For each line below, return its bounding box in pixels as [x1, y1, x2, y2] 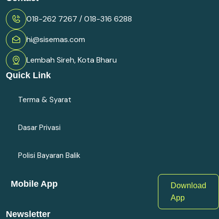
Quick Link [6, 70, 51, 80]
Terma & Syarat [18, 94, 71, 105]
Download [170, 181, 206, 190]
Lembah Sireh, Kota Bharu [26, 55, 117, 66]
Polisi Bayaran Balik [18, 150, 80, 160]
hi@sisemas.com [26, 34, 85, 45]
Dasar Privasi [18, 122, 61, 132]
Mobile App [11, 178, 58, 189]
